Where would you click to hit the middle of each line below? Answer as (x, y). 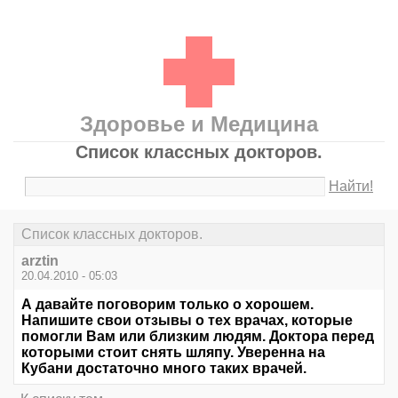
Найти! (351, 186)
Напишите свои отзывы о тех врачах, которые (187, 321)
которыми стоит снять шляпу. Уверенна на (173, 353)
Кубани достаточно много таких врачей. (164, 369)
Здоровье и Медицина (199, 124)
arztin (40, 261)
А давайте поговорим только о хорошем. (167, 305)
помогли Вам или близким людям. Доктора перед (198, 337)
